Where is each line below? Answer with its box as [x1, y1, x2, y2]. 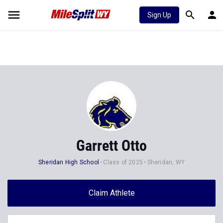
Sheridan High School [38, 159, 100, 166]
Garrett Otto [76, 137, 147, 154]
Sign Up [147, 11, 171, 19]
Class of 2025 [103, 159, 143, 166]
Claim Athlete [88, 188, 135, 198]
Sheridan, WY [147, 159, 185, 166]
